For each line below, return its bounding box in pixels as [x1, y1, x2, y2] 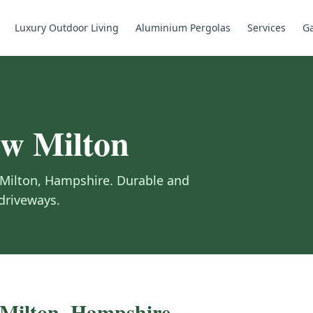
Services [247, 21, 286, 34]
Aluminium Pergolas [136, 21, 231, 34]
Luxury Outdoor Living [15, 21, 119, 34]
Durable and [117, 172, 189, 189]
